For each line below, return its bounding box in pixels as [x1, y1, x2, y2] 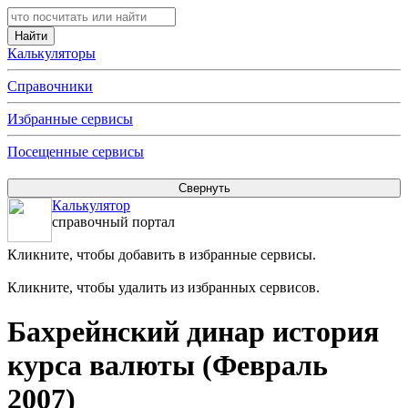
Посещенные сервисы [7, 144, 144, 159]
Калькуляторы [7, 46, 96, 61]
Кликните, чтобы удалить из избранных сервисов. [7, 280, 320, 295]
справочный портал [52, 214, 175, 229]
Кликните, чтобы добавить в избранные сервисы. [7, 247, 316, 262]
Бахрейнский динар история [7, 315, 379, 349]
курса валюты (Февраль [7, 349, 328, 382]
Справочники [7, 78, 93, 94]
